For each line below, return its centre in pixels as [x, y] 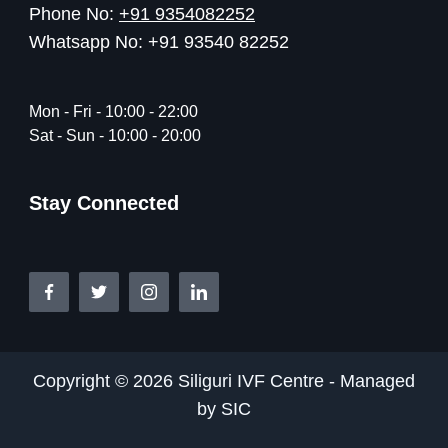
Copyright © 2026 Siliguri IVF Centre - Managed [224, 381]
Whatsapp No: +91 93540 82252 [159, 42]
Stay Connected [104, 203]
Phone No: [74, 14]
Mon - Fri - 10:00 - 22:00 [113, 112]
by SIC [224, 409]
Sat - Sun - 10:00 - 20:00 [115, 136]
